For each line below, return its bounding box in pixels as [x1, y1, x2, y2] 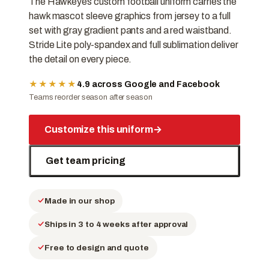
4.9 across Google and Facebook [77, 80, 220, 89]
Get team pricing [46, 156, 125, 166]
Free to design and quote [44, 243, 149, 252]
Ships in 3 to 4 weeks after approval [44, 219, 189, 229]
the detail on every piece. [29, 54, 132, 65]
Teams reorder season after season [29, 93, 153, 102]
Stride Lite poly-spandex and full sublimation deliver [29, 40, 238, 50]
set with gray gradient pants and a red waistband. [29, 25, 232, 36]
